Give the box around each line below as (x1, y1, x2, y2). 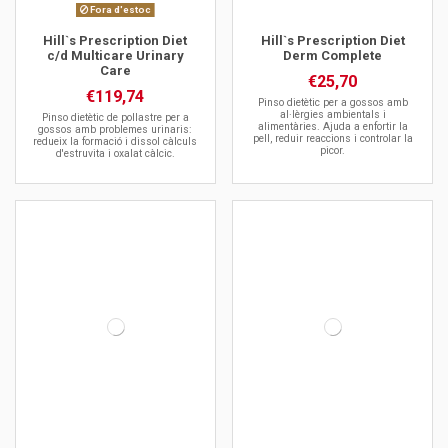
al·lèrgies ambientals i (279, 108, 386, 122)
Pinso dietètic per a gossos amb (257, 96, 408, 110)
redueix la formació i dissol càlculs (33, 135, 198, 149)
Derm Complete (283, 47, 383, 63)
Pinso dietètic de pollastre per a (41, 111, 189, 125)
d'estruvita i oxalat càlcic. (55, 147, 175, 161)
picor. (320, 144, 346, 158)
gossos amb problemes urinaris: (38, 123, 193, 137)
